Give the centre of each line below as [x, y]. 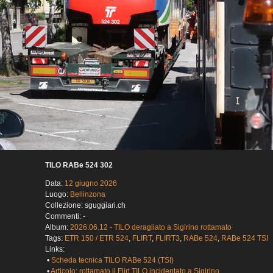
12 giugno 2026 [91, 184]
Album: [58, 228]
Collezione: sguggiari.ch [85, 206]
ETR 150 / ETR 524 [97, 239]
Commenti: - [65, 217]
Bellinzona [88, 195]
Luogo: [58, 195]
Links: [55, 250]
